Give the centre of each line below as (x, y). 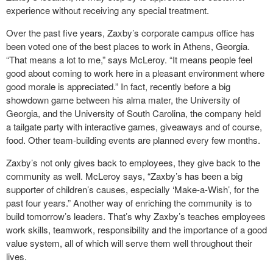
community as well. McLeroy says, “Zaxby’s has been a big (124, 176)
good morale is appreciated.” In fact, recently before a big (118, 86)
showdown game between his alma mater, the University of (123, 100)
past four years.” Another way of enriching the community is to (129, 203)
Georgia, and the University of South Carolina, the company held (133, 113)
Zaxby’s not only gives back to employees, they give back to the (133, 162)
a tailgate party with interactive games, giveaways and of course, (134, 126)
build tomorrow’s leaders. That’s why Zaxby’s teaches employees (136, 216)
